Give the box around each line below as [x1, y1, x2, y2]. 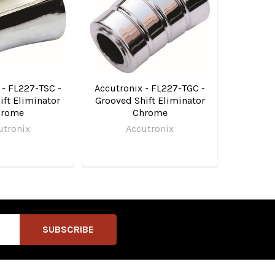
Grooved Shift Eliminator [95, 95, 205, 106]
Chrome [132, 107, 168, 118]
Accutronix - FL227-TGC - [95, 82, 205, 94]
